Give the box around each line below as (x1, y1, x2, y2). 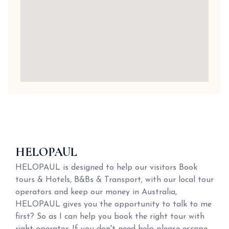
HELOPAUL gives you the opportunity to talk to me (15, 200, 212, 209)
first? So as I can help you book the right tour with (15, 213, 204, 221)
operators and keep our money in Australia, (15, 188, 177, 196)
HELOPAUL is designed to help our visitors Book (15, 164, 197, 172)
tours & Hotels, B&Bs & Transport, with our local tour (15, 176, 214, 184)
